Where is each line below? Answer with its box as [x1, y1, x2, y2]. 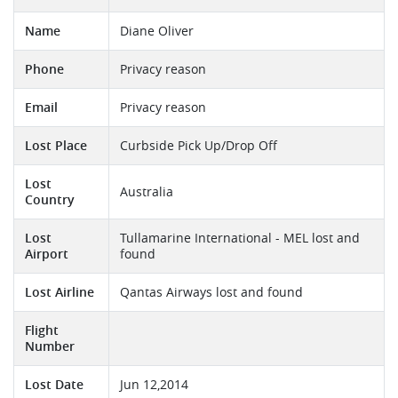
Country [25, 192, 75, 209]
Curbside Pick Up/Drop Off [120, 138, 277, 155]
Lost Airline [25, 284, 94, 301]
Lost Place [25, 138, 87, 155]
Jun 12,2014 [120, 377, 188, 394]
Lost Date [25, 377, 84, 394]
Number [25, 338, 75, 355]
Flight [25, 322, 59, 339]
